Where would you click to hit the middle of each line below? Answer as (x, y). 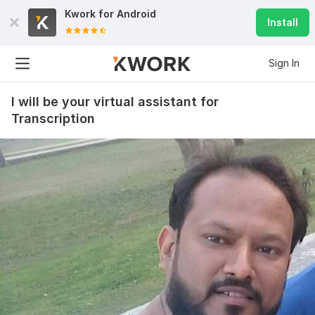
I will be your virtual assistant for (115, 102)
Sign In (284, 63)
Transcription (53, 118)
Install (283, 22)
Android (136, 14)
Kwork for (91, 14)
